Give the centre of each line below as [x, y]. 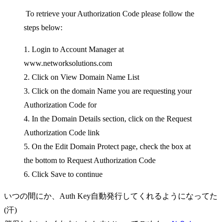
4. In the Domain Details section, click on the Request [108, 118]
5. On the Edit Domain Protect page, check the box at [107, 146]
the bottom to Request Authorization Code [90, 160]
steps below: [43, 27]
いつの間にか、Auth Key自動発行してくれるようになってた [111, 196]
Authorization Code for [60, 105]
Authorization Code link [62, 132]
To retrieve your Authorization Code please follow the [109, 13]
